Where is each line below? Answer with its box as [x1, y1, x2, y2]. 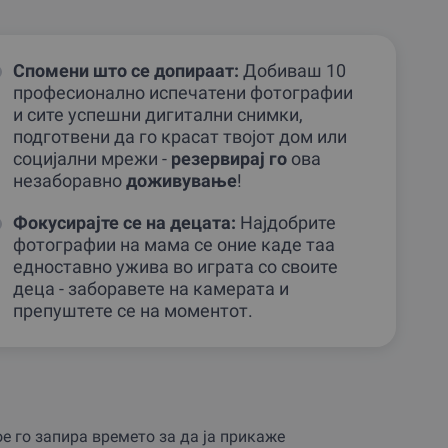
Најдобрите [235, 211, 336, 233]
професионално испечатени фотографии [12, 81, 353, 103]
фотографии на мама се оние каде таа [12, 233, 335, 255]
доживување [125, 169, 237, 191]
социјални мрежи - [12, 147, 171, 169]
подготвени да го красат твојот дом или [12, 125, 347, 147]
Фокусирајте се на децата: [12, 211, 236, 233]
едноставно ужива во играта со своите [12, 255, 338, 277]
